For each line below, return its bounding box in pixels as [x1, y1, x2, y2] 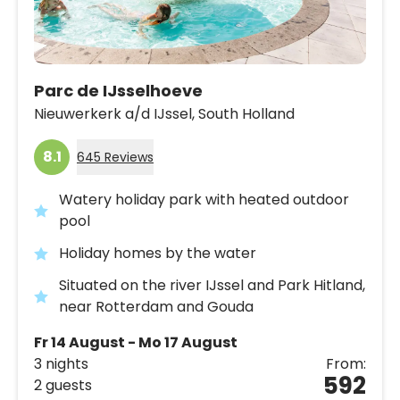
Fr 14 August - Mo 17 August [34, 331, 237, 353]
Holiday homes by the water [59, 242, 256, 263]
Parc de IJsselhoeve [34, 79, 203, 102]
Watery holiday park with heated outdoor [59, 188, 349, 210]
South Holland [198, 103, 295, 124]
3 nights [34, 353, 88, 374]
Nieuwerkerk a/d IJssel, [34, 103, 195, 124]
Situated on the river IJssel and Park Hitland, [59, 274, 365, 296]
